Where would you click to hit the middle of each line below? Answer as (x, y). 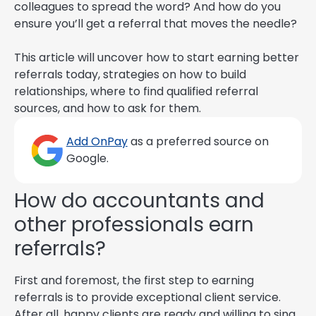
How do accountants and (139, 201)
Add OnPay (97, 142)
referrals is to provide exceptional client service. (147, 298)
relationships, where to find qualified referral (136, 92)
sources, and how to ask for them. (108, 109)
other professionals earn (134, 225)
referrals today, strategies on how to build (130, 75)
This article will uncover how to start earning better (157, 58)
